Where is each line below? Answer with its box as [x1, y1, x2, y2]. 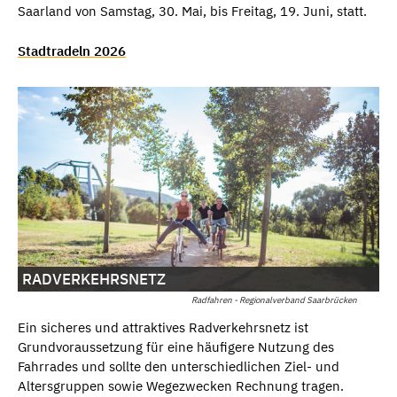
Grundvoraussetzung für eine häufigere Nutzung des [18, 339, 334, 356]
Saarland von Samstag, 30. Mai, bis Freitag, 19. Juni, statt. [18, 3, 367, 20]
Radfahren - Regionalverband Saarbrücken [191, 294, 357, 307]
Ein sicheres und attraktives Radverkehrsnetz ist [18, 319, 308, 337]
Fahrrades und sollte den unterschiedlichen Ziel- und [18, 358, 339, 376]
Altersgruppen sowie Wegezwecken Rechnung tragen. [18, 378, 344, 395]
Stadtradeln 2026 [18, 42, 126, 59]
